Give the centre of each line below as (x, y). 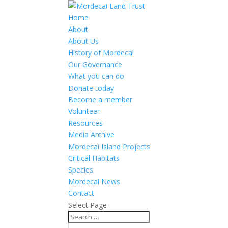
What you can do (96, 76)
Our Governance (95, 64)
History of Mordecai (101, 53)
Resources (86, 123)
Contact (81, 193)
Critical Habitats (94, 158)
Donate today (91, 88)
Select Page (88, 205)
